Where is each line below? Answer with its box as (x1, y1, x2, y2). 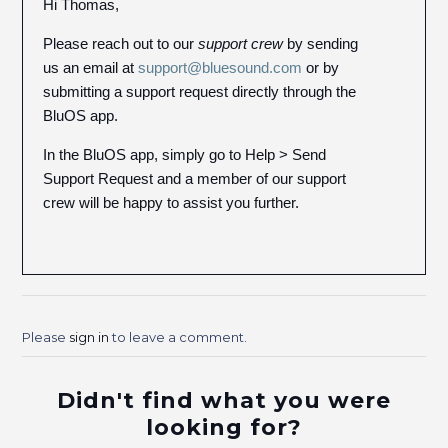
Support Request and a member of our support (43, 170, 347, 187)
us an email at (43, 59, 139, 76)
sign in (69, 329, 110, 345)
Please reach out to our (43, 35, 199, 52)
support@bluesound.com (138, 59, 303, 76)
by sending (283, 35, 359, 52)
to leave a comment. (109, 329, 248, 345)
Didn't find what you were (57, 387, 391, 414)
